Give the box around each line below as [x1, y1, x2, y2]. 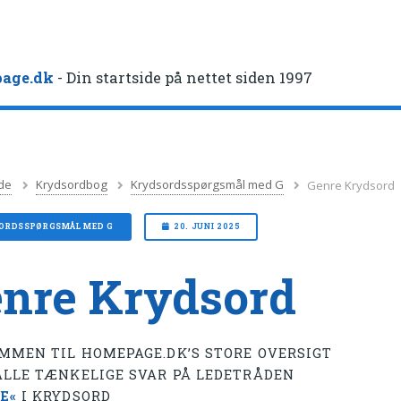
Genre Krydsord [307, 176, 396, 193]
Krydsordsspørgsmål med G [131, 176, 285, 193]
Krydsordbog [35, 176, 107, 193]
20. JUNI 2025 [174, 221, 241, 232]
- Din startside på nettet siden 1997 [54, 68, 313, 88]
